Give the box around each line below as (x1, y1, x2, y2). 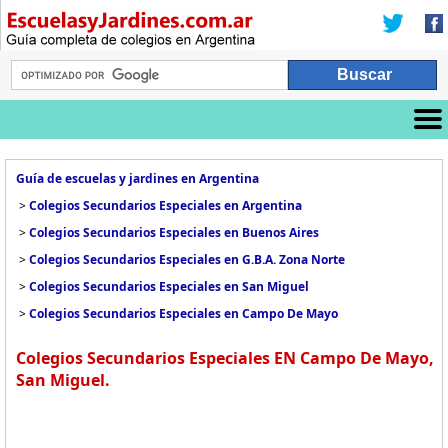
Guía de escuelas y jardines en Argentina (16, 170, 259, 187)
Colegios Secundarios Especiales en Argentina (29, 197, 302, 214)
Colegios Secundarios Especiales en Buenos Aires (29, 224, 319, 241)
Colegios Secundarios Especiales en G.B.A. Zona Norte (29, 251, 345, 268)
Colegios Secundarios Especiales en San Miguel (29, 278, 309, 295)
